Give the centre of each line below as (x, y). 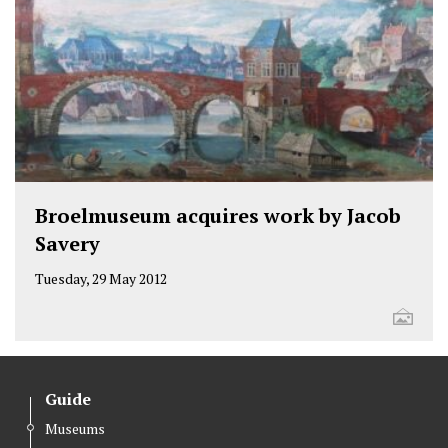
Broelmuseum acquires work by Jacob (218, 216)
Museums (75, 429)
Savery (67, 244)
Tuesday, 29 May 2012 (101, 279)
